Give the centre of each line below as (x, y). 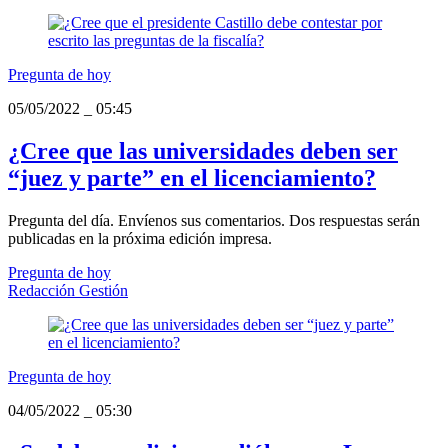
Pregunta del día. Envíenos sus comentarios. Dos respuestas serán (214, 221)
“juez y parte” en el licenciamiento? (192, 178)
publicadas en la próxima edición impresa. (140, 239)
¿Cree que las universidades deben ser (203, 151)
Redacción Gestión (68, 291)
